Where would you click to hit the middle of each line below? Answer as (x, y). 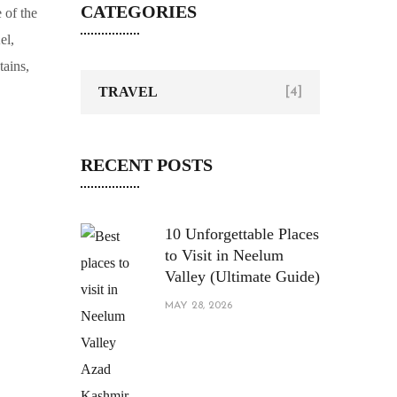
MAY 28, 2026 (198, 306)
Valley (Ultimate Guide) (242, 276)
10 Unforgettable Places (242, 234)
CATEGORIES (139, 12)
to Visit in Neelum (224, 255)
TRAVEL (128, 92)
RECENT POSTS (147, 165)
